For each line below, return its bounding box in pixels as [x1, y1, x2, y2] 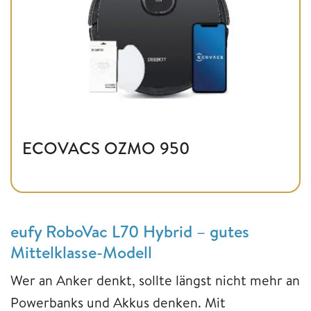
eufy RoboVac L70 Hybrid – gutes [10, 219, 249, 244]
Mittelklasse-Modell [10, 240, 152, 264]
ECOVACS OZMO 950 [22, 136, 190, 160]
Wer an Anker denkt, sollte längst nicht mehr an [10, 271, 300, 290]
